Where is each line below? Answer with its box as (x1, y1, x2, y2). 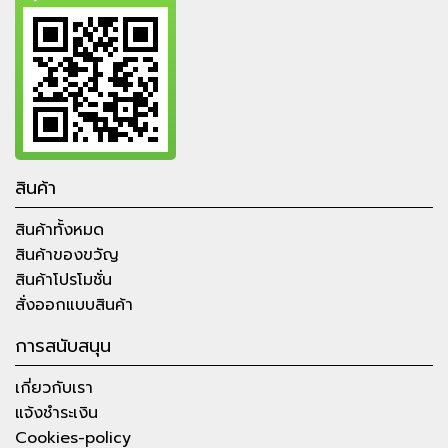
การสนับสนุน (15, 331, 111, 360)
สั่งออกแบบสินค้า (15, 292, 133, 317)
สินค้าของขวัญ (15, 242, 119, 267)
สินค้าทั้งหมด (15, 217, 104, 242)
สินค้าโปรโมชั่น (15, 267, 112, 292)
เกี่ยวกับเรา (15, 375, 93, 400)
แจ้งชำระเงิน (15, 400, 98, 425)
